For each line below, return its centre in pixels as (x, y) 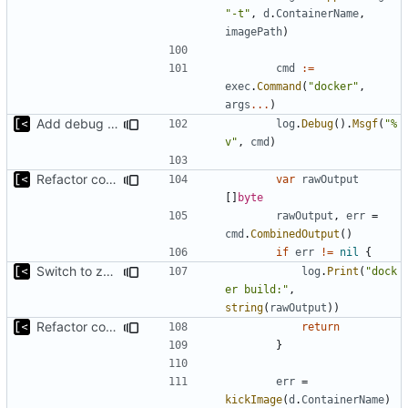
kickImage (254, 399)
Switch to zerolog (108, 270)
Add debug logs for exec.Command (113, 123)
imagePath (254, 31)
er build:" (257, 289)
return (321, 326)
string (244, 307)
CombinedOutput (295, 234)
